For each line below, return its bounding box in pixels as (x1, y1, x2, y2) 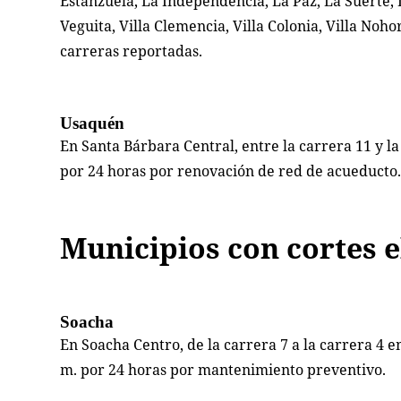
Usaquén (60, 114, 125, 133)
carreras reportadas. (60, 41, 203, 62)
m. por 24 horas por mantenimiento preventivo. (60, 360, 387, 380)
